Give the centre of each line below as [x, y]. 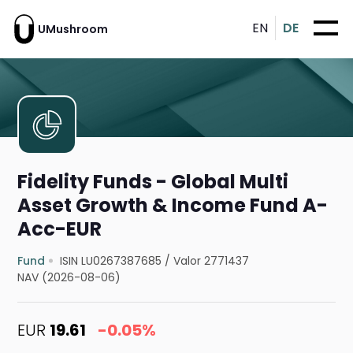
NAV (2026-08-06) [69, 278]
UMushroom [73, 29]
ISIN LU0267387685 [111, 261]
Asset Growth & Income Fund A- [173, 206]
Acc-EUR [60, 229]
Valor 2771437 [212, 261]
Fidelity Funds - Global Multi [153, 182]
